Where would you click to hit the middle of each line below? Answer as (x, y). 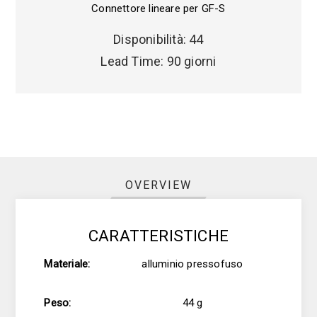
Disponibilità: (150, 39)
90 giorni (191, 61)
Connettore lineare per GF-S (158, 8)
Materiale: (67, 264)
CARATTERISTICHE (158, 235)
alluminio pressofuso (192, 264)
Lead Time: (132, 61)
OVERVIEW (158, 185)
